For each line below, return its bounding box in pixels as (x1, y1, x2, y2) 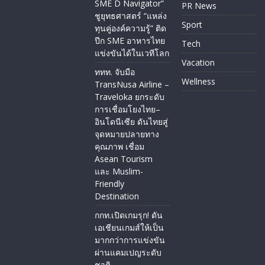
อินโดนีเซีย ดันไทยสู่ (95, 116, 169, 128)
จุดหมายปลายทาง (95, 128, 160, 140)
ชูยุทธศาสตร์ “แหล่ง (95, 10, 167, 22)
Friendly (95, 178, 125, 190)
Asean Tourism (95, 153, 153, 165)
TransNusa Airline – (95, 79, 170, 91)
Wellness (181, 76, 215, 88)
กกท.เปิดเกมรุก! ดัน (95, 209, 163, 221)
